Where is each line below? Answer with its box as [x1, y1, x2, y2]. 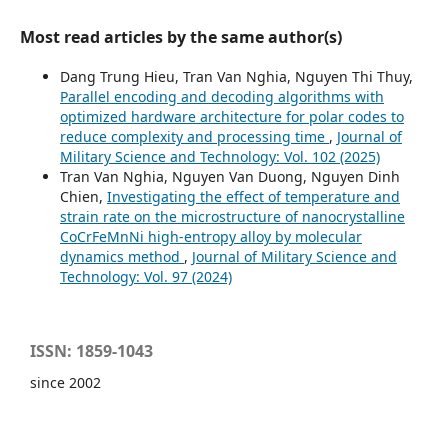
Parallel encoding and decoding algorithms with [59, 87, 384, 107]
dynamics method [59, 247, 184, 267]
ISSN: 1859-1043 [30, 340, 153, 363]
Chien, [59, 187, 107, 207]
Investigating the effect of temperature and [106, 187, 400, 207]
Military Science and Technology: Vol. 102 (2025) [59, 147, 380, 167]
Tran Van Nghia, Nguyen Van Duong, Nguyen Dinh [59, 167, 400, 187]
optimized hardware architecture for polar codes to [59, 107, 404, 127]
